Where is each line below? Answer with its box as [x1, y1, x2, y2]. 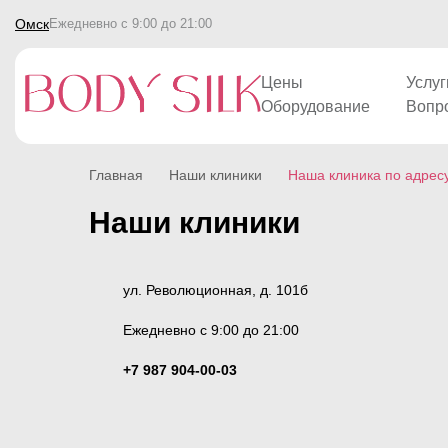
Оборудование [261, 98, 370, 116]
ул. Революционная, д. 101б [122, 281, 308, 298]
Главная [88, 166, 143, 183]
